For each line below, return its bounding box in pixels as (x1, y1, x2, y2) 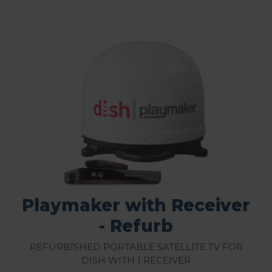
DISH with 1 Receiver (81, 250, 191, 267)
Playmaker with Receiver (22, 194, 250, 216)
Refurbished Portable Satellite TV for (29, 237, 243, 254)
